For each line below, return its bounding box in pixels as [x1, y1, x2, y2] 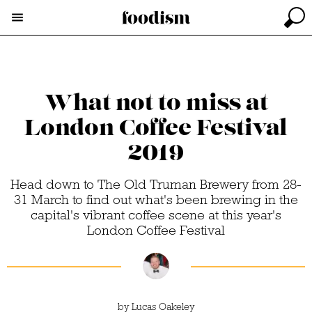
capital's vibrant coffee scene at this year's [31, 207, 281, 223]
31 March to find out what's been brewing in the [14, 192, 298, 208]
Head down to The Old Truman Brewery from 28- [10, 176, 302, 192]
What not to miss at [44, 88, 268, 118]
